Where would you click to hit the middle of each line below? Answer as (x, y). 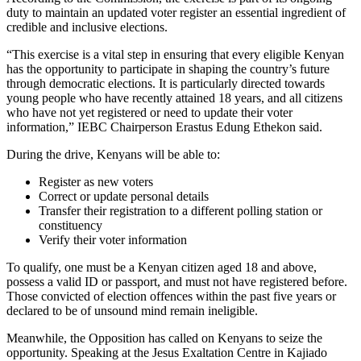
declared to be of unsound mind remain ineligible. (132, 310)
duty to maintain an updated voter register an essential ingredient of (176, 12)
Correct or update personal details (124, 196)
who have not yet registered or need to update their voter (149, 112)
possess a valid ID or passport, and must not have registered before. (177, 281)
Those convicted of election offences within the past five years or (171, 296)
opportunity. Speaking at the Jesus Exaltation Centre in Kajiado (167, 352)
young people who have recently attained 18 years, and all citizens (174, 98)
